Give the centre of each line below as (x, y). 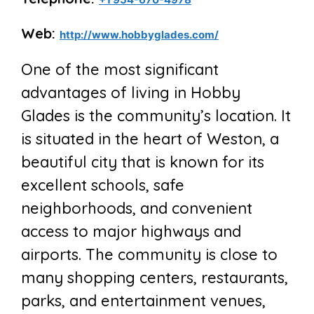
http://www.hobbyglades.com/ (139, 35)
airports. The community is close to (149, 255)
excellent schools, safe (103, 185)
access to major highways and (131, 232)
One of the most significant (120, 70)
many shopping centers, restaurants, (155, 278)
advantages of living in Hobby (131, 93)
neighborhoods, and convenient (137, 209)
